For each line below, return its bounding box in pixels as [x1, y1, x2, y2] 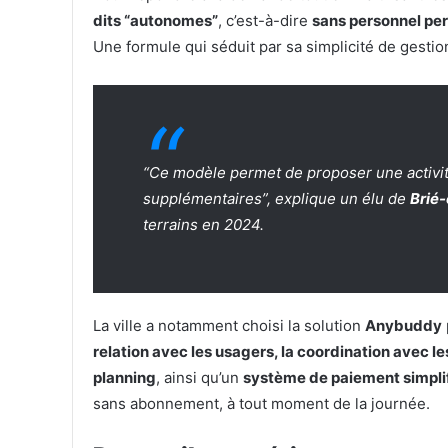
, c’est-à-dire [218, 11, 312, 31]
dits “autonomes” [93, 11, 218, 31]
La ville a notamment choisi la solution [93, 316, 365, 336]
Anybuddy [365, 316, 442, 336]
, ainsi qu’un [156, 368, 243, 388]
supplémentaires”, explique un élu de [143, 189, 410, 209]
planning [93, 368, 156, 388]
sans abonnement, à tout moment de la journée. [93, 394, 430, 414]
